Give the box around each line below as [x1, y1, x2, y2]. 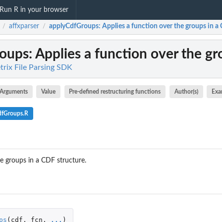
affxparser [9, 23, 39, 30]
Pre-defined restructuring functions [69, 89, 161, 95]
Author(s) [174, 89, 198, 95]
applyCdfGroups [49, 23, 99, 30]
